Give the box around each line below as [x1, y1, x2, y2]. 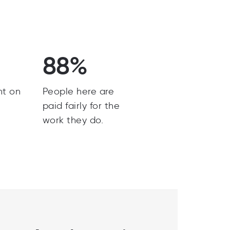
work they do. [42, 114, 104, 126]
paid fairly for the [42, 100, 120, 111]
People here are [42, 86, 114, 97]
